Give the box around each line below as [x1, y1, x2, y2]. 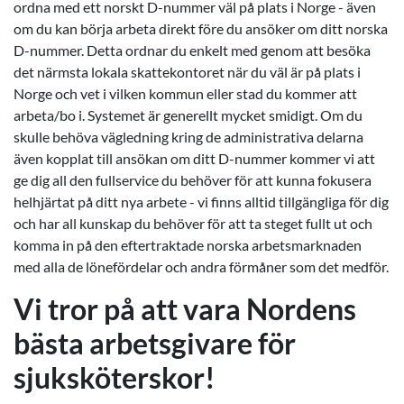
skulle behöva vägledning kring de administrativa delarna [14, 128, 363, 145]
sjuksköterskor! [14, 360, 216, 395]
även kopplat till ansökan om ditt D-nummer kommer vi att [14, 150, 375, 167]
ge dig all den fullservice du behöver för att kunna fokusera [14, 171, 372, 188]
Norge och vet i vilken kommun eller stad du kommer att [14, 85, 357, 102]
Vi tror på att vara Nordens [14, 291, 356, 326]
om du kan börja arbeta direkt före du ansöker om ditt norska [14, 20, 388, 37]
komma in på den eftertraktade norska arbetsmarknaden [14, 236, 362, 253]
